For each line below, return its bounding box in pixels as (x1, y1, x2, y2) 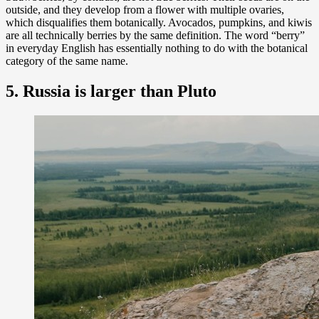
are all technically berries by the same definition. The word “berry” (6, 29, 305, 42)
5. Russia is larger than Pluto (6, 82, 216, 101)
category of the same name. (6, 55, 128, 68)
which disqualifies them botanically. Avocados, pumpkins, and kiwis (6, 16, 312, 29)
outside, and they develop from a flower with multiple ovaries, (6, 4, 284, 16)
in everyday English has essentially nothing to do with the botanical (6, 42, 308, 55)
